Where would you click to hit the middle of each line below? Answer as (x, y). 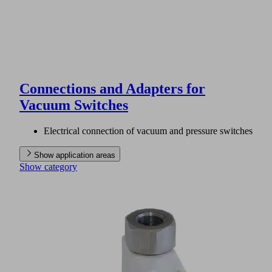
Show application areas (75, 155)
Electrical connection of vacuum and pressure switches (148, 131)
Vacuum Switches (74, 105)
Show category (48, 166)
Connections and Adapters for (112, 88)
